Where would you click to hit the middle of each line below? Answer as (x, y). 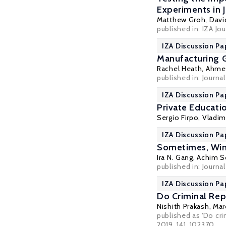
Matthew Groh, (183, 20)
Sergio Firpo (178, 118)
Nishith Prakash (183, 206)
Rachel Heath (180, 69)
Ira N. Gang (175, 157)
